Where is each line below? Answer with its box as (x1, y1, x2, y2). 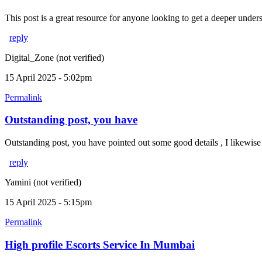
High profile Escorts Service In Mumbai (5, 238, 195, 251)
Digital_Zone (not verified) (5, 52, 104, 63)
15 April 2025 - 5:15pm (5, 197, 92, 208)
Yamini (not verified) (5, 177, 81, 188)
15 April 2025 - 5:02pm (5, 72, 92, 82)
